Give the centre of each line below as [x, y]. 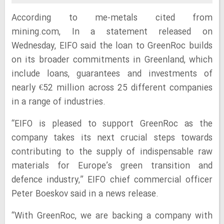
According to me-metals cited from [112, 18]
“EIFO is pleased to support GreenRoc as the [112, 124]
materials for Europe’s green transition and [112, 166]
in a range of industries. [58, 102]
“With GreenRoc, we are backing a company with [112, 216]
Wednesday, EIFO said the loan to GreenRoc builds [112, 46]
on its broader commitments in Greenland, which [112, 60]
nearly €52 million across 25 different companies [112, 88]
